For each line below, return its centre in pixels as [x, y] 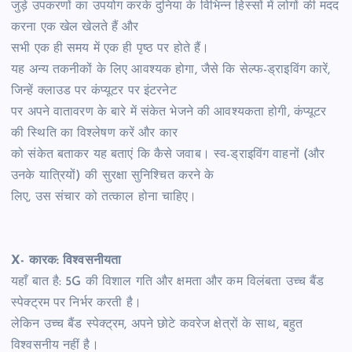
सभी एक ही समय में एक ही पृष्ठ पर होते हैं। [110, 48]
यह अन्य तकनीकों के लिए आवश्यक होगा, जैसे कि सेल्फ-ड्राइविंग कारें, [171, 70]
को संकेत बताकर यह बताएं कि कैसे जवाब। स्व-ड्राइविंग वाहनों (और [168, 154]
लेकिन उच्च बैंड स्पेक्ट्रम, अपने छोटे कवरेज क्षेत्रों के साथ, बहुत [157, 324]
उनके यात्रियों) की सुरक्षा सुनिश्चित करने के [115, 176]
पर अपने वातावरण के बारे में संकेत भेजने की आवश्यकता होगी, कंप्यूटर [169, 112]
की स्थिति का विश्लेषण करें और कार [97, 133]
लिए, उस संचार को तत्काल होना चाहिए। [104, 197]
